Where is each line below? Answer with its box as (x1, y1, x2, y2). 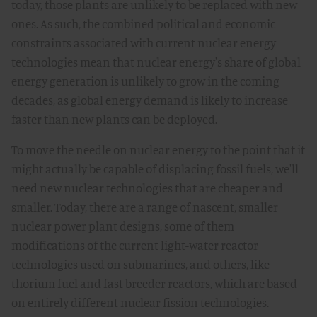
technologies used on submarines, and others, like (11, 257, 270, 272)
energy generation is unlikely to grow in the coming (11, 74, 279, 88)
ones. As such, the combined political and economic (11, 16, 275, 31)
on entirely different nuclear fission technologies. (11, 295, 269, 310)
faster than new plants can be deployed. (11, 112, 217, 127)
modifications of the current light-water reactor (11, 238, 258, 253)
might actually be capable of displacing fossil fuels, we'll (11, 161, 299, 176)
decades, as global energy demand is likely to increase (11, 93, 288, 108)
